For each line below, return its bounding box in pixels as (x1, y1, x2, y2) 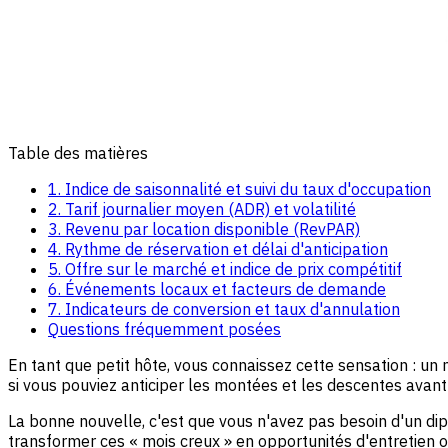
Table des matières (8, 142, 148, 163)
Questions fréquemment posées (48, 318, 281, 339)
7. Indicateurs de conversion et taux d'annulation (48, 298, 400, 319)
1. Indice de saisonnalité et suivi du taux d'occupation (48, 178, 431, 199)
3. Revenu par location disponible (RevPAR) (48, 218, 360, 239)
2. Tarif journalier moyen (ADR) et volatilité (48, 198, 356, 219)
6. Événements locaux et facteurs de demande (48, 278, 386, 299)
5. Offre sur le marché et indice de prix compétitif (48, 258, 402, 279)
